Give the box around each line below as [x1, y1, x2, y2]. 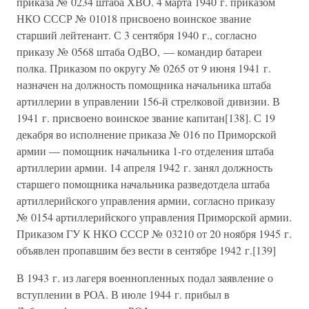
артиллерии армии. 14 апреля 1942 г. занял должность [17, 160, 272, 175]
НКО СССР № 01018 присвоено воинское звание [17, 11, 251, 26]
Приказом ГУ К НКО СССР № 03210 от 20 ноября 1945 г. [17, 226, 292, 241]
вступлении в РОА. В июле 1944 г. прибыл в [17, 287, 230, 301]
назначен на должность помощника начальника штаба [17, 77, 271, 92]
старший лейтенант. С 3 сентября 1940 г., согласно [17, 28, 257, 42]
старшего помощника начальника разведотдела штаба [17, 177, 270, 191]
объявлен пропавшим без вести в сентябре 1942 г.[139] [17, 243, 276, 257]
